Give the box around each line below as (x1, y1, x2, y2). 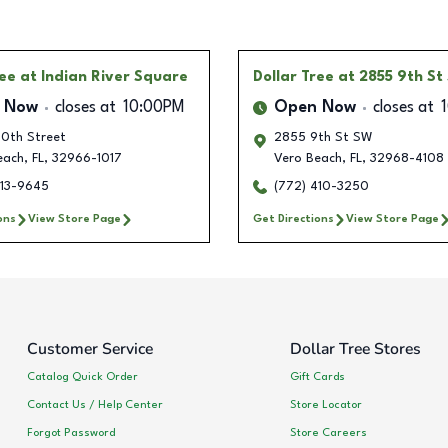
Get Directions (253, 213, 334, 226)
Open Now (274, 100, 356, 117)
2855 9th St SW (274, 131, 373, 145)
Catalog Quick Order (27, 370, 138, 383)
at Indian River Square (19, 70, 188, 85)
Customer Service (27, 338, 153, 361)
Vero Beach (274, 152, 342, 166)
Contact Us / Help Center (27, 398, 163, 411)
